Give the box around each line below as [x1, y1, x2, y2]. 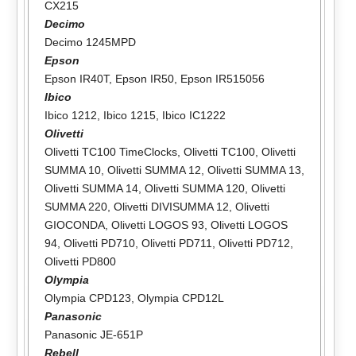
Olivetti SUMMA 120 [144, 181, 245, 195]
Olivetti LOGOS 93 [110, 218, 204, 231]
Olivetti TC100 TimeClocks [44, 145, 177, 158]
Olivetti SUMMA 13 [207, 163, 301, 176]
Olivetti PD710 [63, 236, 135, 250]
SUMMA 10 [44, 163, 101, 176]
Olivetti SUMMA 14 [44, 181, 138, 195]
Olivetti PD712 [218, 236, 290, 250]
